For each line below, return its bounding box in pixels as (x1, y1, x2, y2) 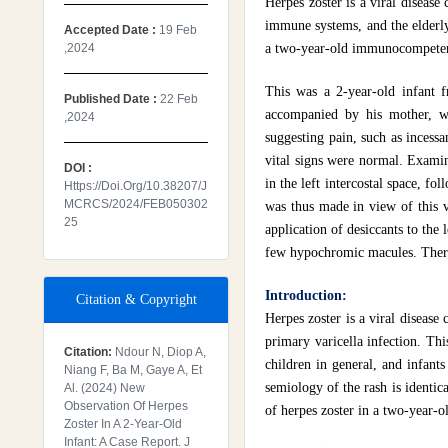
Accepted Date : (64, 23, 159, 37)
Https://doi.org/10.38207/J (64, 179, 207, 193)
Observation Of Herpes (64, 399, 188, 413)
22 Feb (160, 92, 198, 106)
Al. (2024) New (64, 381, 145, 395)
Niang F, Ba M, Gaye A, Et (64, 363, 202, 377)
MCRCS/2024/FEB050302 (64, 197, 208, 211)
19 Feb (159, 23, 197, 37)
